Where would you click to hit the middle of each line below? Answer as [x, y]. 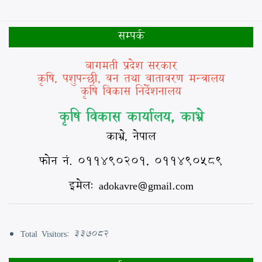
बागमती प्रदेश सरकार [131, 65]
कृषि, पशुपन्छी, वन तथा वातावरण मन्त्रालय [131, 78]
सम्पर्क [131, 35]
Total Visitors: [47, 233]
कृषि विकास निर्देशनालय [131, 91]
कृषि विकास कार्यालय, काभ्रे [131, 116]
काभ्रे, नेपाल [131, 136]
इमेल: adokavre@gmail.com [131, 185]
